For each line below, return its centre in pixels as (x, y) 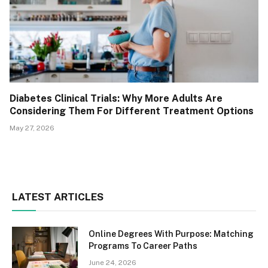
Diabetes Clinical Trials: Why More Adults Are (116, 99)
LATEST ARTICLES (58, 197)
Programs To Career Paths (143, 246)
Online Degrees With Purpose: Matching (171, 234)
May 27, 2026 (32, 128)
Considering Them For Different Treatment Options (132, 111)
